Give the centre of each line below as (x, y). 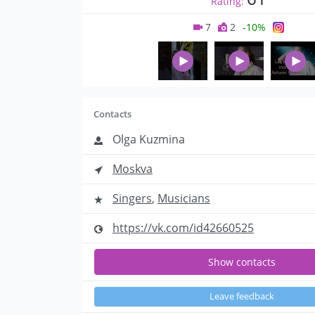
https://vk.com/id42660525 (183, 228)
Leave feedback (242, 297)
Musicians (184, 199)
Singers (132, 199)
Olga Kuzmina (147, 140)
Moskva (133, 169)
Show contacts (242, 262)
